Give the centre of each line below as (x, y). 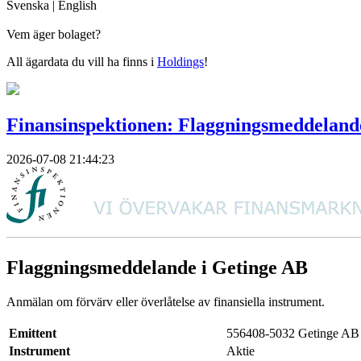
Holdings (180, 62)
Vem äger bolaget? (54, 34)
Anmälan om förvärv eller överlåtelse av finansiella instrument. (166, 301)
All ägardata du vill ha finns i (82, 62)
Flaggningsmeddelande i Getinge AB (157, 267)
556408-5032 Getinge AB (293, 333)
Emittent (33, 333)
